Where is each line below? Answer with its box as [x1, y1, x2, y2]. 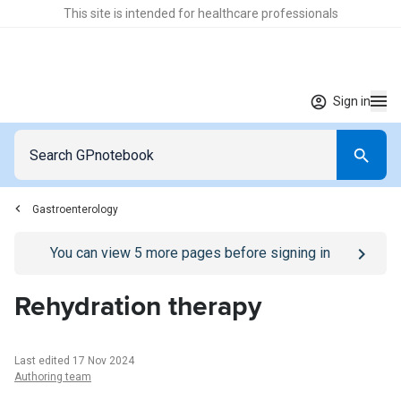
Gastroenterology [32, 203, 118, 216]
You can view [49, 244, 134, 261]
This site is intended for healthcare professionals [63, 6, 338, 21]
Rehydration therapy [14, 290, 261, 323]
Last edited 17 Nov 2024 [14, 354, 134, 367]
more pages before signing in [141, 244, 330, 261]
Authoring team [14, 371, 91, 383]
